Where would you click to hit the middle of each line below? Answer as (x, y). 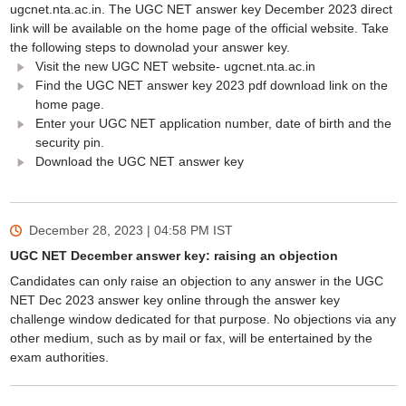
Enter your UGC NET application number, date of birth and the (213, 123)
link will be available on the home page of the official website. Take (199, 28)
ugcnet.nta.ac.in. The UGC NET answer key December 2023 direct (201, 9)
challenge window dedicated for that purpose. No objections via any (203, 319)
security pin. (71, 142)
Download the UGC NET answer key (139, 161)
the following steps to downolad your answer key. (151, 47)
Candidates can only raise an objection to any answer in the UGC (196, 281)
